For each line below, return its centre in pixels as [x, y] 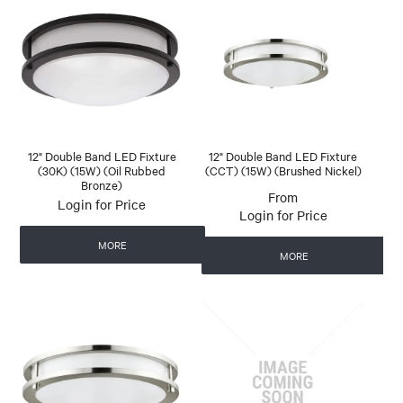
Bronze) [102, 184]
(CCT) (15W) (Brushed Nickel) [283, 170]
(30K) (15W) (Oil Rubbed [102, 170]
